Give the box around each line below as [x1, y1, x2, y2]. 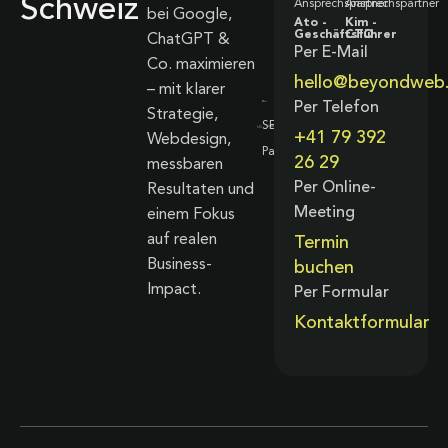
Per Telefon [293, 99, 379, 116]
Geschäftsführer [293, 28, 397, 41]
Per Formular [293, 284, 389, 301]
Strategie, [146, 106, 218, 123]
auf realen [146, 231, 217, 248]
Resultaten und [146, 181, 254, 198]
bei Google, [146, 6, 232, 23]
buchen [293, 258, 354, 277]
